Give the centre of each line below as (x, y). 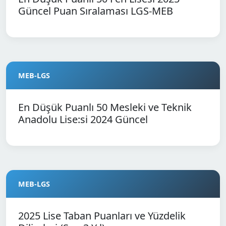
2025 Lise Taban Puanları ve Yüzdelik (102, 216)
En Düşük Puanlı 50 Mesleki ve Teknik (105, 107)
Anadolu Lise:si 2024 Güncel (83, 119)
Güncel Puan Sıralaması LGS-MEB (96, 11)
